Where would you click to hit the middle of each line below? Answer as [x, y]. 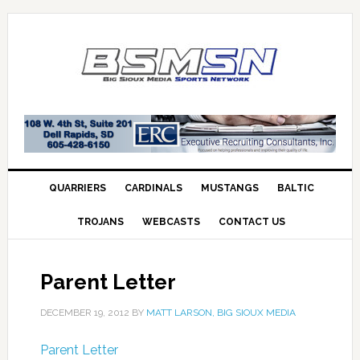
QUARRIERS [77, 188]
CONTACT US [252, 221]
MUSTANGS [229, 188]
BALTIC [295, 188]
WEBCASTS [172, 221]
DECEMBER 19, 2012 [84, 312]
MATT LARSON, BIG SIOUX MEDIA [221, 312]
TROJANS [101, 221]
